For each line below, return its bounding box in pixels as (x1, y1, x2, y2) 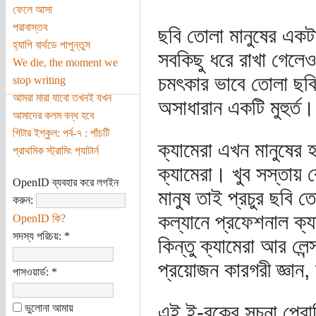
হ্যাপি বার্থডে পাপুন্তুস (12, 38, 90, 51)
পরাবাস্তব (12, 20, 47, 33)
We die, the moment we (12, 56, 118, 68)
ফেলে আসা (12, 3, 52, 16)
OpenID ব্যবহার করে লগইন (12, 176, 119, 188)
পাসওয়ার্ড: (12, 265, 51, 278)
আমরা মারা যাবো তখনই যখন (12, 91, 111, 104)
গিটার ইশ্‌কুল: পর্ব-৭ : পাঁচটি (12, 126, 109, 139)
